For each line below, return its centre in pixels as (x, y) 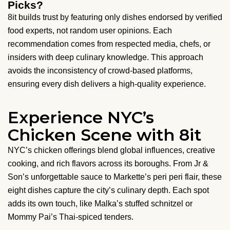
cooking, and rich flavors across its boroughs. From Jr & (108, 164)
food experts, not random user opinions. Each (90, 31)
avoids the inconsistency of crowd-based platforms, (100, 71)
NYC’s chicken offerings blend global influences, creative (111, 150)
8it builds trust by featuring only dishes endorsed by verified (115, 17)
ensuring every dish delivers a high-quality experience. (107, 84)
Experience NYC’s (81, 118)
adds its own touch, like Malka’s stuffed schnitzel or (100, 204)
